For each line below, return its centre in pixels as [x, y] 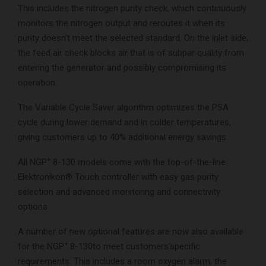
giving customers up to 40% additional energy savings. [123, 137]
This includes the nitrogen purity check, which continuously [132, 8]
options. [34, 206]
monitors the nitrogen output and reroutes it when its [121, 23]
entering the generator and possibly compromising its [122, 67]
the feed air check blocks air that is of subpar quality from [131, 53]
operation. [37, 82]
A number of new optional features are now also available [131, 231]
